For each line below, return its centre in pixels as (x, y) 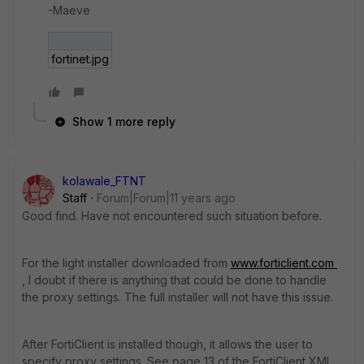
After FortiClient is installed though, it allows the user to (167, 344)
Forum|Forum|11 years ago (166, 197)
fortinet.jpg (80, 58)
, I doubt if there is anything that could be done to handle (174, 279)
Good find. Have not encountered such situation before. (172, 215)
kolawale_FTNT (104, 180)
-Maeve (69, 10)
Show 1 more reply (124, 121)
